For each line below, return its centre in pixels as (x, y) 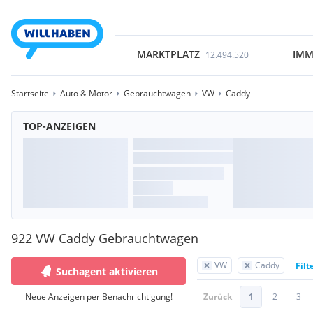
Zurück (218, 297)
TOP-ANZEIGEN (59, 126)
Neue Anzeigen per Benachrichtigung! (99, 297)
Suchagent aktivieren (107, 271)
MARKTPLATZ (168, 54)
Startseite (30, 93)
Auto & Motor (86, 93)
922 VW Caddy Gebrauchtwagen (105, 238)
